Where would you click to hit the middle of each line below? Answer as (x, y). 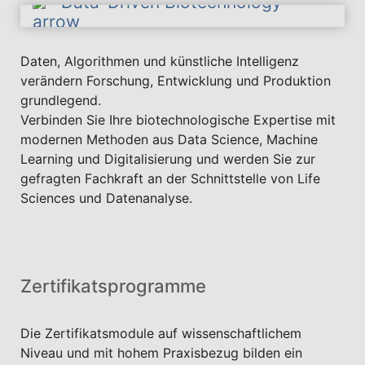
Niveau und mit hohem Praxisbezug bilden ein (161, 353)
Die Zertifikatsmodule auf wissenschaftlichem (161, 333)
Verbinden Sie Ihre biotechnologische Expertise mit (178, 120)
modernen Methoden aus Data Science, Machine (169, 139)
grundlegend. (61, 100)
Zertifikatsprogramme (113, 286)
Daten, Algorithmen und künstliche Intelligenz (160, 61)
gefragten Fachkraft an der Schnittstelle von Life (170, 178)
